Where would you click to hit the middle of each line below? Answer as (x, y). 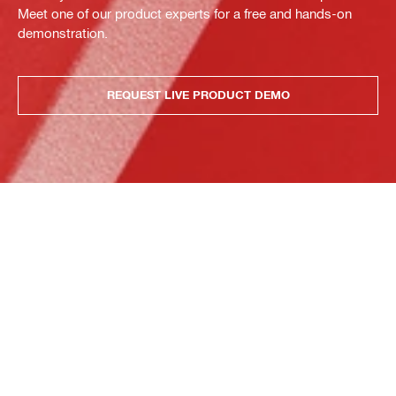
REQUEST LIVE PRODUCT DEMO (198, 95)
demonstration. (63, 32)
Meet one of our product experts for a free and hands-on (185, 13)
